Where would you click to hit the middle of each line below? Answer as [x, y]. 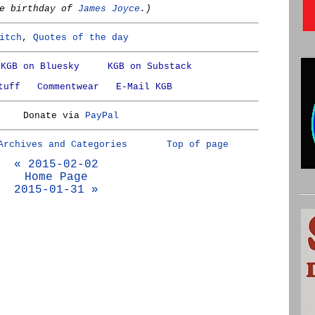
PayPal [102, 116]
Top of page [197, 144]
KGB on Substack [149, 66]
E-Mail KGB [144, 87]
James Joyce [109, 9]
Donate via [54, 116]
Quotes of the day [81, 38]
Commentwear [68, 87]
